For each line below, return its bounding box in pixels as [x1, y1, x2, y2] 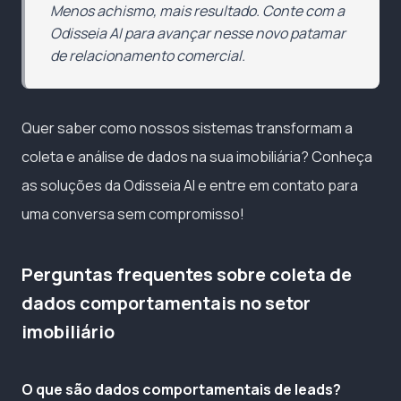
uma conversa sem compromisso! [21, 203, 244, 224]
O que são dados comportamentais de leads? [21, 379, 341, 399]
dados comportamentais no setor [21, 290, 311, 315]
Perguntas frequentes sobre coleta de [21, 261, 352, 286]
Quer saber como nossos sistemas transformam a [21, 117, 353, 138]
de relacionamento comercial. [50, 45, 245, 65]
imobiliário [21, 319, 115, 344]
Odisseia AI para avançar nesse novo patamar [50, 22, 346, 43]
